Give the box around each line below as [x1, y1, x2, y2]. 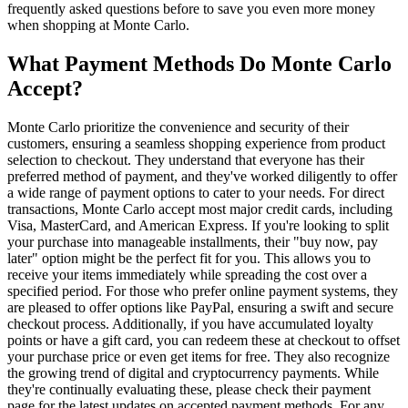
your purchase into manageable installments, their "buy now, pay [7, 234, 378, 250]
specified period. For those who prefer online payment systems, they [7, 283, 398, 300]
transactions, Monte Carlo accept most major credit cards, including [7, 201, 393, 218]
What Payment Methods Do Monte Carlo [7, 52, 392, 76]
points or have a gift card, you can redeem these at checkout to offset [7, 332, 400, 349]
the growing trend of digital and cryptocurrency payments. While [7, 365, 379, 382]
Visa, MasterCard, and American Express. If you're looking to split [7, 218, 389, 234]
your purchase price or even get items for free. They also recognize [7, 349, 390, 365]
